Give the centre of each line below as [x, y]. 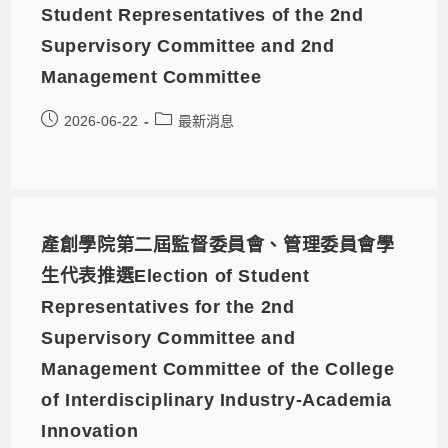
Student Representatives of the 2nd [202, 15]
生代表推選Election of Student [175, 276]
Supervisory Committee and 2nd [188, 46]
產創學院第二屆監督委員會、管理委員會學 [218, 245]
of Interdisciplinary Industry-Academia [217, 400]
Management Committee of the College [218, 369]
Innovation [90, 431]
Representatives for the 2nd [168, 307]
